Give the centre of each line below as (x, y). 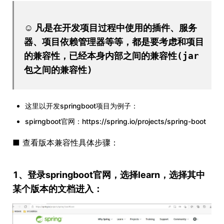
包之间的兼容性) (58, 69)
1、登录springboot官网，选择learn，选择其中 (109, 174)
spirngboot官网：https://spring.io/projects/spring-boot (115, 121)
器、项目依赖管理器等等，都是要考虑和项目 (114, 41)
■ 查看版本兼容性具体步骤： (65, 142)
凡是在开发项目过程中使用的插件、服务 (116, 27)
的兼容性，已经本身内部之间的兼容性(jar (111, 55)
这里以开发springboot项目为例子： (81, 105)
